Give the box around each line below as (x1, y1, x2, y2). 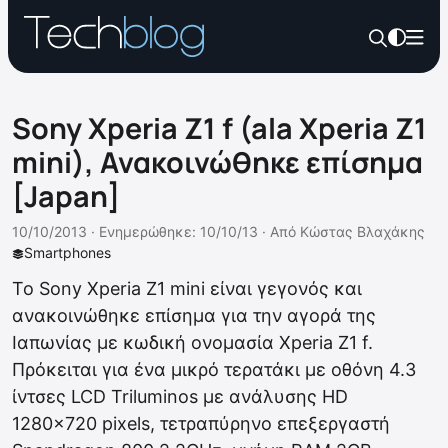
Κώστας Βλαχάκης (300, 223, 425, 240)
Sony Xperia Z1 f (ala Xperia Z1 (12, 108, 427, 148)
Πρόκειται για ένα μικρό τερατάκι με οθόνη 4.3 (12, 359, 416, 380)
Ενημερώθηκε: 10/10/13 (99, 223, 258, 240)
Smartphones (24, 244, 111, 261)
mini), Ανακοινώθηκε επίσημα (12, 142, 423, 182)
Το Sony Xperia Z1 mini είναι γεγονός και (12, 278, 362, 299)
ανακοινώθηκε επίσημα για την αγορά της (12, 305, 376, 326)
